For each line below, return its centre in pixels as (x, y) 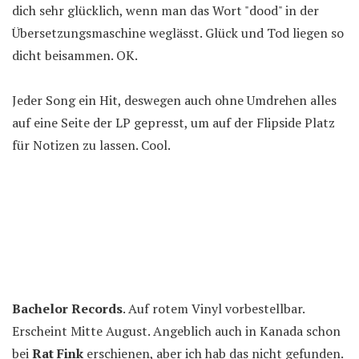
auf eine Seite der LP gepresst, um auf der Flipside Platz (173, 123)
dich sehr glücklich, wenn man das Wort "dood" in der (165, 10)
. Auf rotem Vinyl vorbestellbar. (214, 309)
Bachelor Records (67, 309)
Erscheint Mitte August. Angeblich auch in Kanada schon (176, 331)
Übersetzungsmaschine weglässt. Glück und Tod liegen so (178, 33)
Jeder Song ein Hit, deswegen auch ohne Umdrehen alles (174, 100)
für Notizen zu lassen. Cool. (91, 145)
